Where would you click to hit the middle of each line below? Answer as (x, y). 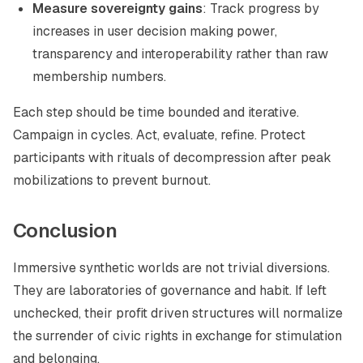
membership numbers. (99, 77)
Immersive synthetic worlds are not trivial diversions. (171, 268)
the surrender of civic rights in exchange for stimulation (177, 336)
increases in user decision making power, (155, 31)
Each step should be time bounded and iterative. (156, 112)
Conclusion (65, 231)
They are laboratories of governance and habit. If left (170, 290)
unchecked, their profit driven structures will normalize (178, 313)
